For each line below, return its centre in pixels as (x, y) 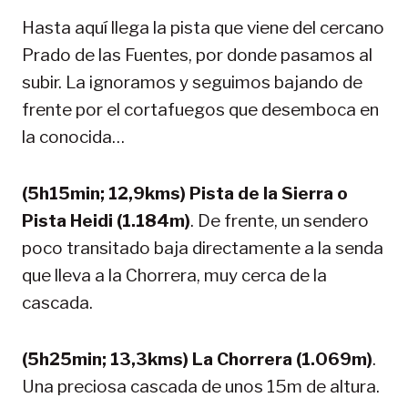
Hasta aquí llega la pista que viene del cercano (203, 27)
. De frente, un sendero (280, 220)
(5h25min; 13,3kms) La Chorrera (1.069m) (197, 359)
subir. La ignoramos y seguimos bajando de (192, 82)
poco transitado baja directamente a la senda (203, 248)
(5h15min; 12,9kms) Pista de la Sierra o (185, 193)
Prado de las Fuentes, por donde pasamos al (197, 55)
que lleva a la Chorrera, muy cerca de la (174, 275)
